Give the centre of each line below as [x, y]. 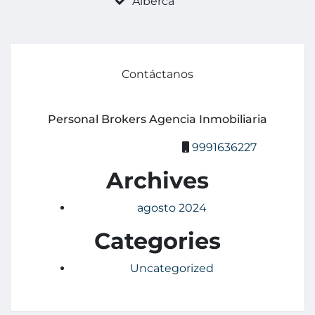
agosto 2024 [172, 208]
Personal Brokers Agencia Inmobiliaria [157, 120]
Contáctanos [157, 75]
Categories [157, 241]
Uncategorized [172, 269]
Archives [157, 181]
